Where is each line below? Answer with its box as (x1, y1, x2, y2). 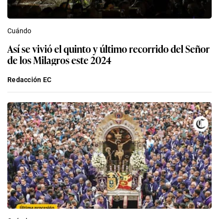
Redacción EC (7, 75, 52, 84)
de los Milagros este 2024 (7, 52, 111, 67)
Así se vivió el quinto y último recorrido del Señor (7, 41, 210, 56)
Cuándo (7, 26, 31, 35)
